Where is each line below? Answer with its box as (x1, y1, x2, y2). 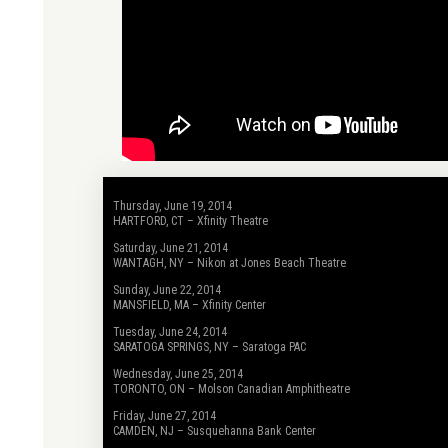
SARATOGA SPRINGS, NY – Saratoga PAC (113, 340, 306, 354)
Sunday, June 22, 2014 (113, 283, 221, 297)
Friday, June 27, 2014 (113, 409, 216, 423)
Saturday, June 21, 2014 (113, 241, 228, 255)
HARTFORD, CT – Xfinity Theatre (113, 214, 268, 228)
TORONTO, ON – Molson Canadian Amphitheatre (113, 382, 350, 396)
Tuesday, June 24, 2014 (113, 325, 227, 339)
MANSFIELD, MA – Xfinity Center (113, 298, 266, 312)
